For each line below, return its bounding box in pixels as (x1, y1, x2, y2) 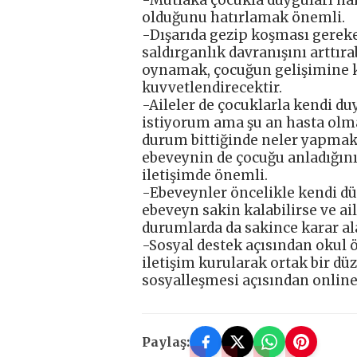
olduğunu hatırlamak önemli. (142, 8, 345, 26)
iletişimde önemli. (142, 166, 268, 184)
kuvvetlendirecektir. (142, 78, 282, 96)
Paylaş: (142, 333, 190, 350)
